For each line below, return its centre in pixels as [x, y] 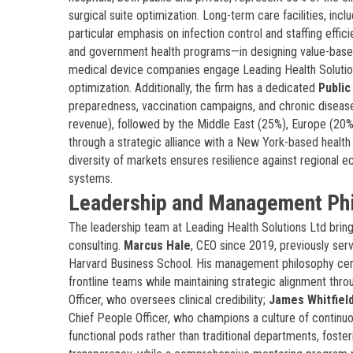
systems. [91, 178]
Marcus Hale [157, 245]
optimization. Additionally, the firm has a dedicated [193, 88]
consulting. [96, 245]
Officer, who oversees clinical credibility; [169, 300]
